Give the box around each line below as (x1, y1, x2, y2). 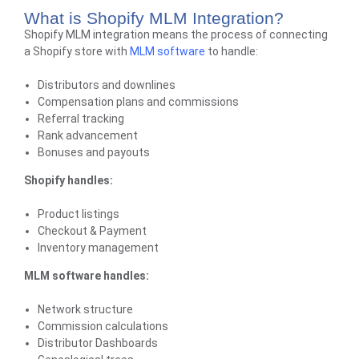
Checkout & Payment (37, 224, 147, 238)
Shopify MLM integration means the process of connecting (24, 28, 328, 42)
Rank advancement (37, 129, 138, 143)
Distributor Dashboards (37, 337, 158, 350)
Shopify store (33, 45, 103, 58)
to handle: (205, 45, 258, 58)
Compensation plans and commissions (37, 95, 239, 109)
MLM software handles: (24, 269, 149, 283)
